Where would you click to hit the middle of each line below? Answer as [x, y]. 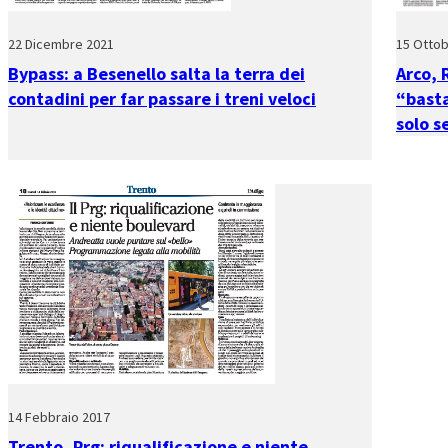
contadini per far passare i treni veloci [162, 98]
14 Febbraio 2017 [59, 416]
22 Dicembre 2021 [61, 43]
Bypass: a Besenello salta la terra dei [156, 73]
